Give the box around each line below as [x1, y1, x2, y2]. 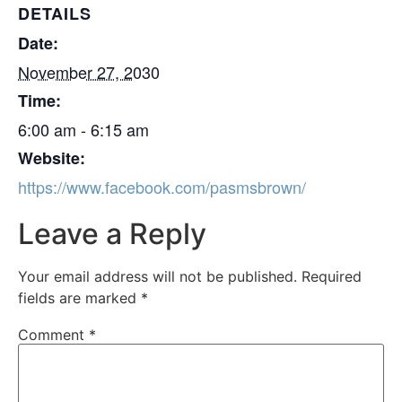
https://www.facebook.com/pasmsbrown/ [18, 175, 306, 199]
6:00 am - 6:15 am [18, 118, 149, 142]
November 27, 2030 [18, 60, 160, 84]
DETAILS [18, 2, 92, 26]
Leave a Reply [18, 216, 206, 252]
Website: [18, 146, 85, 170]
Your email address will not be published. [18, 267, 297, 286]
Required [301, 267, 362, 286]
